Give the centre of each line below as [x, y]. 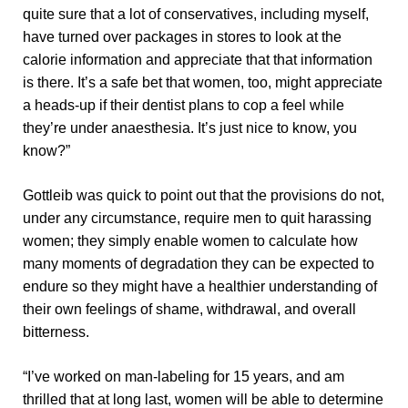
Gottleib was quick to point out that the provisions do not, [203, 196]
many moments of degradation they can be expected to [198, 264]
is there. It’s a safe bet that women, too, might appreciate [202, 83]
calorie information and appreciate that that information [197, 60]
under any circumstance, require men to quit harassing [197, 219]
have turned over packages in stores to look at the [182, 37]
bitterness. [56, 332]
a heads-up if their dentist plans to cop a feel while [183, 106]
